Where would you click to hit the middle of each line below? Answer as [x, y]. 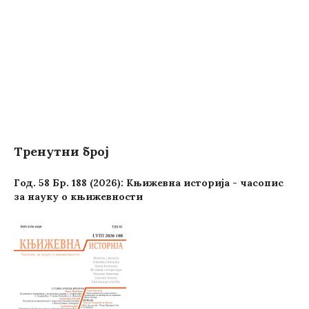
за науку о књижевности [78, 197]
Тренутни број [61, 151]
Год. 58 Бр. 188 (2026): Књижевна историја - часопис [149, 183]
